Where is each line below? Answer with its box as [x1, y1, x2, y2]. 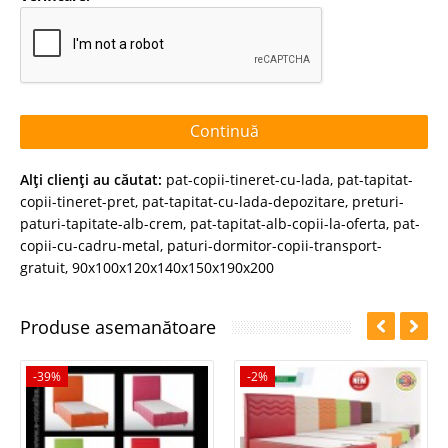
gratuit [20, 257, 65, 277]
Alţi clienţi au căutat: [20, 169, 162, 189]
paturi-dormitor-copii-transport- [167, 235, 382, 255]
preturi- [352, 191, 404, 211]
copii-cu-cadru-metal [20, 235, 160, 255]
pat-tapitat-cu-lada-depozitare [142, 191, 345, 211]
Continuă [189, 120, 259, 142]
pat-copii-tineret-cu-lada [166, 169, 330, 189]
